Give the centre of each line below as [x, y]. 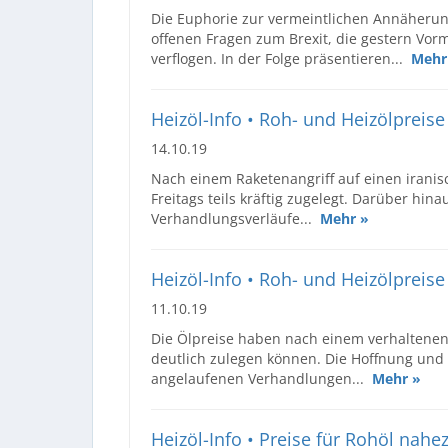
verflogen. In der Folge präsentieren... [281, 58]
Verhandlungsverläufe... [235, 218]
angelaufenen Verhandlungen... [261, 378]
